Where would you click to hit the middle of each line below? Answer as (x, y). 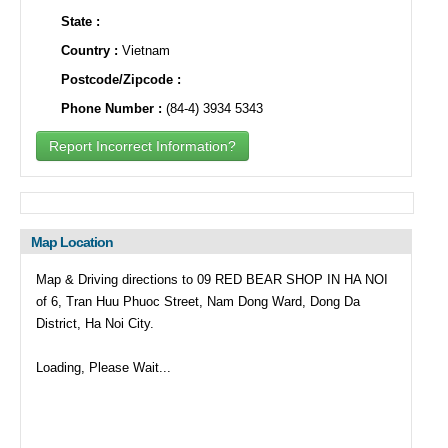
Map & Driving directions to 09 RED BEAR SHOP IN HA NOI (212, 279)
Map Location (72, 242)
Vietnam (144, 50)
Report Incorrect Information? (142, 146)
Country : (89, 50)
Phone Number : (111, 108)
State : (80, 21)
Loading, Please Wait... (103, 367)
